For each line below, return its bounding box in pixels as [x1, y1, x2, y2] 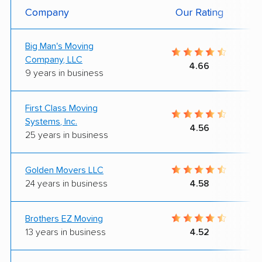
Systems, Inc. [25, 116, 77, 126]
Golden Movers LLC [25, 165, 104, 175]
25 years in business [25, 130, 108, 140]
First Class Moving [25, 103, 98, 113]
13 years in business [25, 227, 106, 237]
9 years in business [25, 68, 104, 78]
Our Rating [175, 7, 223, 18]
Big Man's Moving [25, 41, 94, 51]
